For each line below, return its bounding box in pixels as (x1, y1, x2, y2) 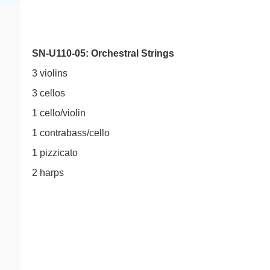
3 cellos (32, 88, 65, 98)
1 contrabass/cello (32, 128, 110, 138)
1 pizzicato (32, 148, 78, 158)
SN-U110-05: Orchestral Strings (32, 48, 174, 58)
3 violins (32, 68, 67, 78)
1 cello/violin (32, 108, 86, 118)
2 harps (32, 168, 64, 178)
